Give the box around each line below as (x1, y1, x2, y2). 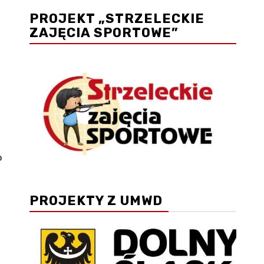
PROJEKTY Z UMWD (29, 192, 163, 209)
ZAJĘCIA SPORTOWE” (29, 25, 179, 41)
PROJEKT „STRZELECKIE (29, 11, 204, 27)
